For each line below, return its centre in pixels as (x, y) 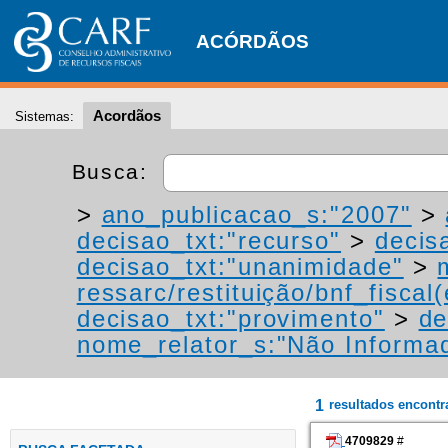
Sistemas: (44, 116)
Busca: (113, 171)
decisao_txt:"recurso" (209, 240)
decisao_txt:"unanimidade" (240, 266)
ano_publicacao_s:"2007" (256, 214)
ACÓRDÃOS (252, 41)
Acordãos (127, 115)
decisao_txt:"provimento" (230, 318)
